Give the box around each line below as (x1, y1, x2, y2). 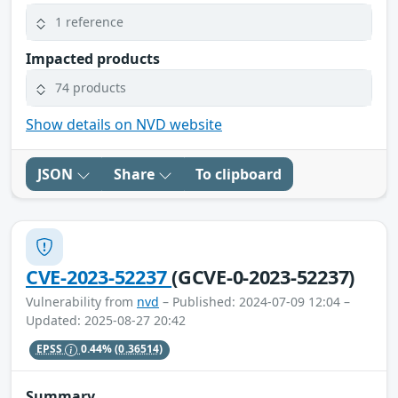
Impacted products (26, 48, 160, 68)
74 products (55, 79, 126, 97)
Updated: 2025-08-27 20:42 (26, 311, 186, 329)
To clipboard (195, 163, 282, 184)
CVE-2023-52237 (26, 263, 172, 290)
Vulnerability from (26, 292, 137, 310)
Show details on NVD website (26, 114, 222, 134)
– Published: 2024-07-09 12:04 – (159, 292, 350, 310)
